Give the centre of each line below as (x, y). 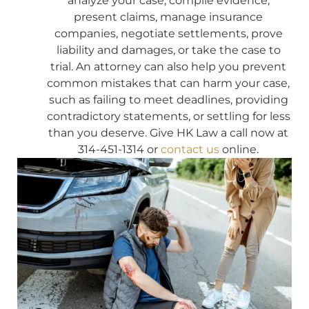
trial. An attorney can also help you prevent (168, 66)
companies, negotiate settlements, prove (168, 33)
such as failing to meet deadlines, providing (168, 99)
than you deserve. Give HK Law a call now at (168, 132)
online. (239, 149)
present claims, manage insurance (168, 17)
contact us (190, 149)
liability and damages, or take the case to (168, 50)
